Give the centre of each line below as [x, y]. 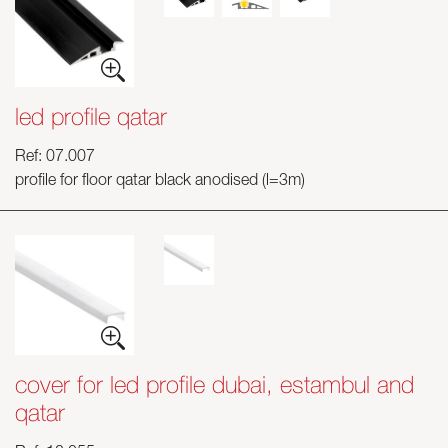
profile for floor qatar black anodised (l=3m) [160, 182]
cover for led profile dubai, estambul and [214, 384]
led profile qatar [91, 116]
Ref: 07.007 [55, 158]
